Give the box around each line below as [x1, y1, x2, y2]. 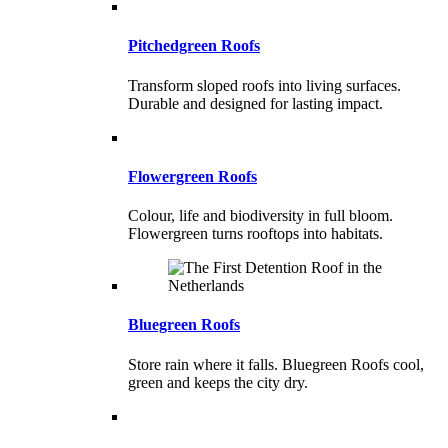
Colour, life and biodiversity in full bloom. [128, 207, 393, 225]
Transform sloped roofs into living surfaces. [128, 76, 401, 94]
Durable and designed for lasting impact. [128, 94, 383, 112]
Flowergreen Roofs [128, 167, 257, 185]
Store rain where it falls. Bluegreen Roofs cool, [128, 355, 424, 373]
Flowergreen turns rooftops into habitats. [128, 225, 383, 243]
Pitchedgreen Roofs [128, 37, 260, 55]
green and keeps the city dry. [128, 373, 308, 391]
